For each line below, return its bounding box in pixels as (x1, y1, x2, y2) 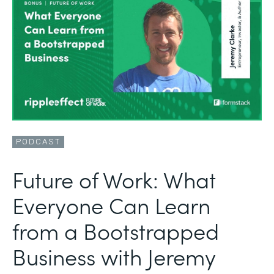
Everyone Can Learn (12, 188, 210, 220)
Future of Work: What (12, 163, 216, 194)
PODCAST (16, 136, 61, 146)
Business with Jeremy (12, 240, 216, 272)
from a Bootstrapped (12, 214, 219, 246)
